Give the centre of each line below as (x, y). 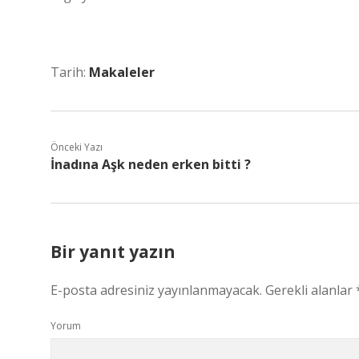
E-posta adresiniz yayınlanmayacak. (156, 290)
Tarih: (70, 72)
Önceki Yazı (77, 147)
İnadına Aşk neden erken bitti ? (151, 164)
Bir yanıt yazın (113, 252)
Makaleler (122, 72)
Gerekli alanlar (311, 290)
